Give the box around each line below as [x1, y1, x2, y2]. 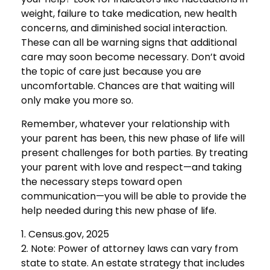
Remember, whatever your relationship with [21, 116, 230, 131]
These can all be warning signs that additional [21, 35, 237, 49]
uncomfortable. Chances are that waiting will [21, 78, 234, 93]
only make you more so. [21, 93, 133, 107]
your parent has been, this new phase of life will [21, 131, 245, 145]
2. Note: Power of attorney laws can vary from [21, 241, 238, 256]
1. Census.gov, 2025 [21, 227, 109, 241]
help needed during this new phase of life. [21, 203, 216, 218]
